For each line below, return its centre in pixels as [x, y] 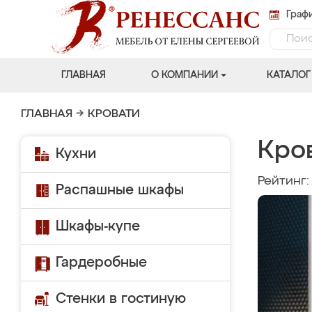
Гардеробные [101, 263]
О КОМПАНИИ [184, 75]
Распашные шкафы [120, 190]
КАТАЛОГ [288, 75]
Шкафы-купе [98, 226]
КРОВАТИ [114, 114]
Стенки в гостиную [121, 299]
